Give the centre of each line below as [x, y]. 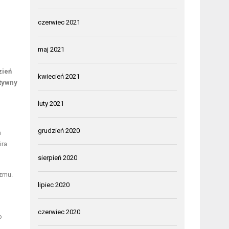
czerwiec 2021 [59, 22]
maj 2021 [51, 49]
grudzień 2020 [59, 130]
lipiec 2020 [54, 185]
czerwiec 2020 [59, 212]
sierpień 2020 [58, 157]
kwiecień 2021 [59, 76]
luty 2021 [51, 103]
